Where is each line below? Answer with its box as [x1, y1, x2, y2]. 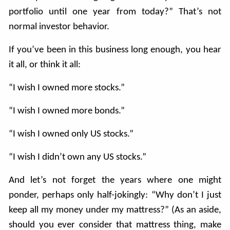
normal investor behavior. [9, 22, 112, 32]
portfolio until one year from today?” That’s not [9, 7, 221, 17]
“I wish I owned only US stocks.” [9, 129, 136, 139]
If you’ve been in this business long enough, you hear [9, 45, 221, 55]
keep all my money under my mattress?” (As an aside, [9, 205, 221, 215]
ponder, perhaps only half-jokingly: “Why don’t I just [9, 190, 221, 200]
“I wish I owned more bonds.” [9, 106, 127, 116]
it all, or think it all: [9, 60, 81, 70]
